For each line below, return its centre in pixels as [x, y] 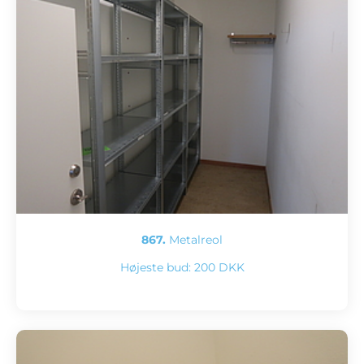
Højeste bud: [157, 267]
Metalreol [194, 239]
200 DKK [219, 267]
